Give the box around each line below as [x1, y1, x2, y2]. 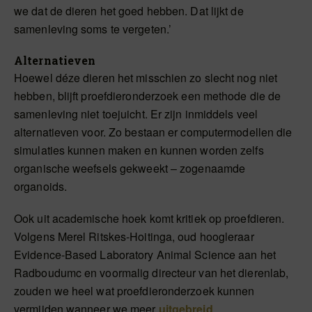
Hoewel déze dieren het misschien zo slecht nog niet [14, 70, 278, 86]
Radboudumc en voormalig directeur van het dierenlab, [14, 265, 289, 281]
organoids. [14, 178, 67, 195]
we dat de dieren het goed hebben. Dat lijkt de [14, 3, 244, 19]
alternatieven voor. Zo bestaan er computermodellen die [14, 124, 292, 141]
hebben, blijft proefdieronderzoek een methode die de [14, 88, 281, 104]
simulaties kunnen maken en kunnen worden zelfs [14, 142, 264, 159]
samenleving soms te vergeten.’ [14, 21, 172, 38]
